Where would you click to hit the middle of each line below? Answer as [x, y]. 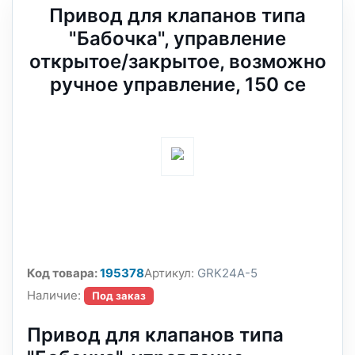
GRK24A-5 [226, 273]
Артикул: [169, 273]
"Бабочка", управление [177, 38]
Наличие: [54, 295]
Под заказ [119, 296]
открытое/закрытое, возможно [177, 61]
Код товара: [62, 273]
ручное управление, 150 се [177, 84]
